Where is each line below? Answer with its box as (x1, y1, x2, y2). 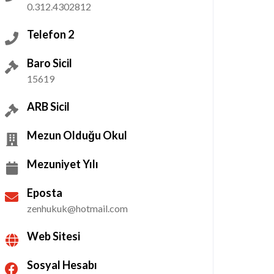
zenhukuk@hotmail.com (27, 202, 128, 214)
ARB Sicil (27, 100, 70, 113)
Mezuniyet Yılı (27, 157, 98, 171)
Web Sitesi (27, 229, 80, 243)
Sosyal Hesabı (27, 258, 97, 272)
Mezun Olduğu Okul (27, 128, 127, 142)
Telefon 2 (27, 28, 74, 41)
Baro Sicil (27, 56, 72, 70)
